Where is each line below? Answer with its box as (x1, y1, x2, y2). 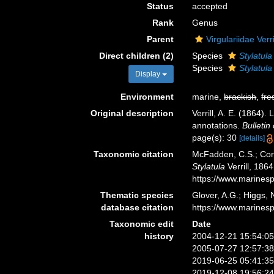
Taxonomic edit (109, 219, 174, 229)
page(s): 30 (192, 133, 240, 143)
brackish (224, 92, 257, 102)
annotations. (192, 120, 243, 130)
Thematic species (100, 190, 174, 200)
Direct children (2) (99, 51, 174, 61)
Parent (147, 34, 174, 44)
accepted (192, 1, 228, 11)
